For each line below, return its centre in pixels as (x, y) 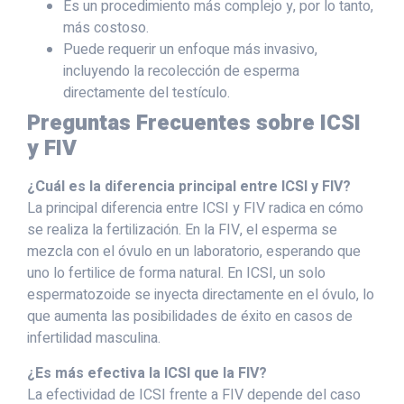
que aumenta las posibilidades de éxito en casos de (190, 317)
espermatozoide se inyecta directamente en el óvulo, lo (201, 295)
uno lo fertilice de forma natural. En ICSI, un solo (176, 274)
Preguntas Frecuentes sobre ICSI (194, 124)
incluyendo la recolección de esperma (181, 72)
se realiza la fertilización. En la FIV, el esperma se (182, 230)
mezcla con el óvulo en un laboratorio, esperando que (194, 252)
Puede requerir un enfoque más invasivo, (190, 50)
